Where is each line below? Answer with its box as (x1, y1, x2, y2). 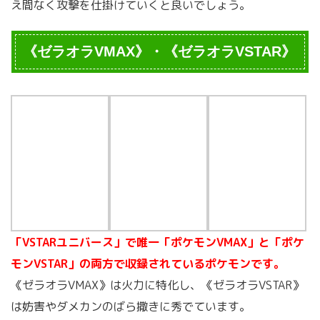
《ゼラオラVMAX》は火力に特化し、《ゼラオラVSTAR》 (11, 276, 304, 293)
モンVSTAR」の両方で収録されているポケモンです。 (11, 255, 285, 271)
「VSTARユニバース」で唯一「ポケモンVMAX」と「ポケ (11, 234, 304, 250)
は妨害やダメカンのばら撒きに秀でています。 (11, 298, 251, 314)
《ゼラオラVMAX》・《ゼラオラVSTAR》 (23, 43, 296, 59)
